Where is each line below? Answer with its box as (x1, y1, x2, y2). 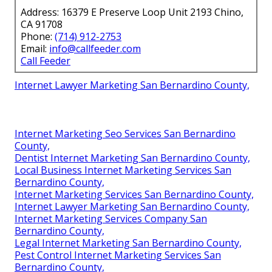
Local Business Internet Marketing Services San (15, 163, 231, 177)
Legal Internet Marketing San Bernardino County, (15, 236, 242, 250)
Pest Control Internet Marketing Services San (15, 248, 221, 262)
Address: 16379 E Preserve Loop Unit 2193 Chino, (21, 5, 243, 19)
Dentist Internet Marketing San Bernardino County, (15, 151, 250, 165)
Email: (21, 41, 49, 55)
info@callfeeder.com (49, 41, 141, 55)
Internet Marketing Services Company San (15, 211, 207, 225)
